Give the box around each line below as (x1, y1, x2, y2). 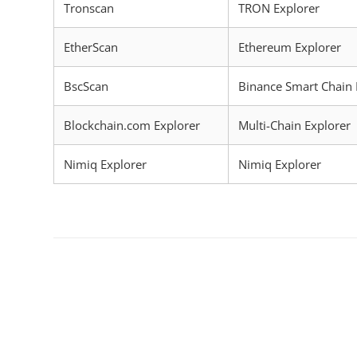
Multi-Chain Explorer (238, 116, 351, 133)
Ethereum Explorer (238, 38, 341, 55)
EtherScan (64, 38, 118, 55)
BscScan (64, 77, 108, 94)
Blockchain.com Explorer (64, 116, 200, 133)
